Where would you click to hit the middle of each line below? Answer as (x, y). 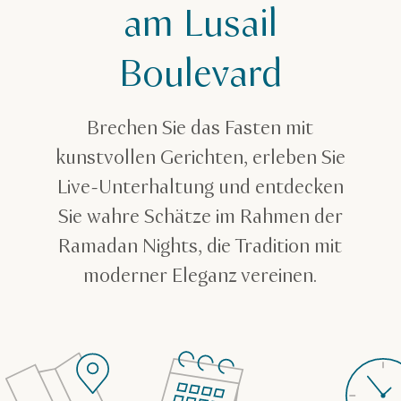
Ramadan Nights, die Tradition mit (200, 247)
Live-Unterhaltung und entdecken (200, 188)
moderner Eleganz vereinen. (200, 277)
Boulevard (200, 75)
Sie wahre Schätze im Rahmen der (200, 218)
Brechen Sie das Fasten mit (200, 129)
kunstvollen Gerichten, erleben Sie (200, 158)
